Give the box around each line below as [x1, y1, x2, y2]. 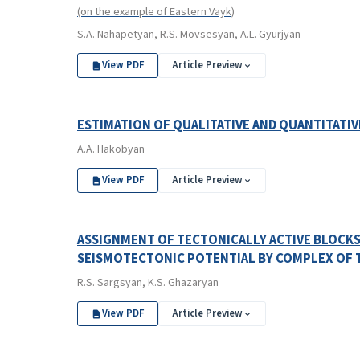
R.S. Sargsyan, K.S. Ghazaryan [77, 275, 219, 291]
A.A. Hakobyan [77, 141, 145, 157]
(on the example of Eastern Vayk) [77, 3, 235, 20]
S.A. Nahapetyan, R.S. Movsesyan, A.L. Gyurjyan [77, 27, 301, 43]
